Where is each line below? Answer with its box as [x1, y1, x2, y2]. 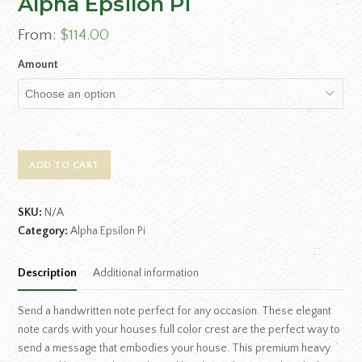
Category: [18, 225, 69, 238]
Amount [18, 58, 59, 71]
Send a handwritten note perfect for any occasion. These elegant [18, 305, 332, 318]
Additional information [93, 267, 200, 280]
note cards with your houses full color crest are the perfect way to [18, 323, 341, 336]
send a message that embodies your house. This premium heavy [18, 342, 331, 355]
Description [18, 267, 78, 280]
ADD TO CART [29, 159, 99, 170]
